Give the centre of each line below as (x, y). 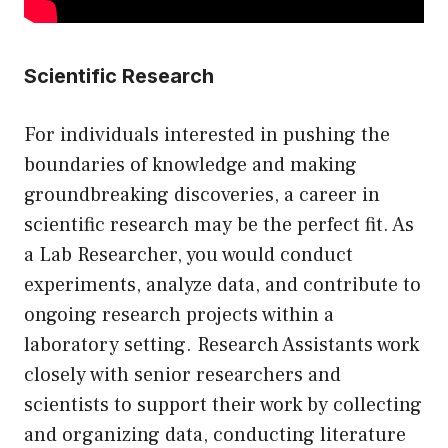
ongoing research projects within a (179, 315)
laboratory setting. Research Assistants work (221, 345)
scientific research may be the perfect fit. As (219, 225)
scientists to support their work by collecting (223, 405)
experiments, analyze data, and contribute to (222, 285)
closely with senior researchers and (182, 375)
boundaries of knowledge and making (190, 165)
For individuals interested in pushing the (207, 135)
